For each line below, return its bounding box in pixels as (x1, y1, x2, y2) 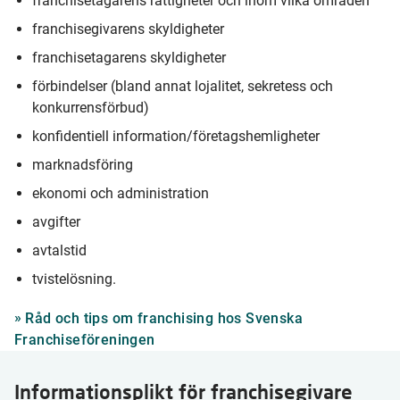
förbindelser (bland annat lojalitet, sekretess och (32, 78, 333, 95)
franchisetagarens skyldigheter (32, 49, 226, 66)
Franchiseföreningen (14, 331, 155, 348)
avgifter (32, 213, 80, 230)
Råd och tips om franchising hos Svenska (25, 310, 304, 327)
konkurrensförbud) (32, 99, 149, 116)
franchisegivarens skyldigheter (32, 21, 224, 37)
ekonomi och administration (32, 185, 209, 202)
